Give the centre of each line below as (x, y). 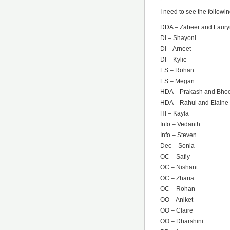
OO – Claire (177, 210)
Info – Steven (178, 135)
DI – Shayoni (178, 38)
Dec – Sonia (177, 146)
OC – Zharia (177, 178)
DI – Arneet (176, 49)
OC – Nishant (179, 167)
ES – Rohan (177, 70)
